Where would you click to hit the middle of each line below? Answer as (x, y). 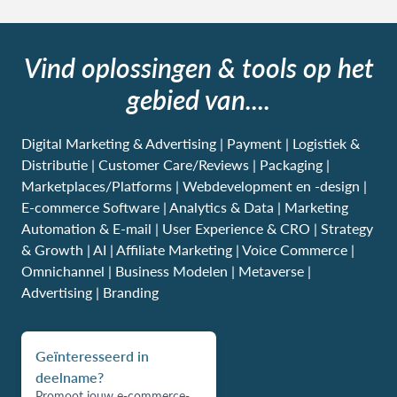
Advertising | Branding (90, 292)
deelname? (70, 377)
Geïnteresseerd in (92, 355)
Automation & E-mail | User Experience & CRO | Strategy (197, 228)
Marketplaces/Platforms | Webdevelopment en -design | (194, 185)
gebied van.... (198, 99)
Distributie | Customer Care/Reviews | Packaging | (175, 164)
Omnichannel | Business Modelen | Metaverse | (166, 270)
